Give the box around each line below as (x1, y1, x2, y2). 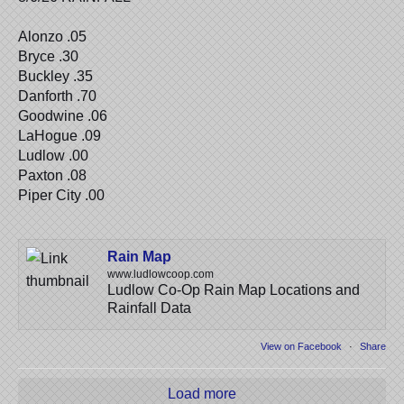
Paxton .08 (18, 168, 87, 184)
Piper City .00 (18, 188, 105, 204)
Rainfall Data (106, 300, 191, 317)
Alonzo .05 (18, 29, 87, 45)
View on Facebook (261, 341, 344, 353)
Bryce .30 (18, 49, 78, 65)
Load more (168, 386, 236, 402)
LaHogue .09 (18, 128, 101, 144)
